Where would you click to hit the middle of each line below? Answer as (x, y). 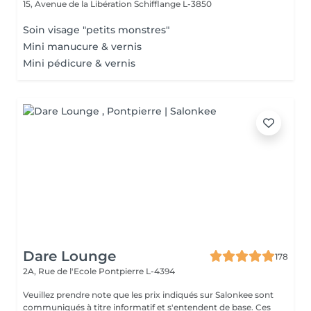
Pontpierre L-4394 (137, 271)
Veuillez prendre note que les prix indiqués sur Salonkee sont (148, 295)
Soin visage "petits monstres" (96, 30)
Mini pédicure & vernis (79, 63)
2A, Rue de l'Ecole (61, 271)
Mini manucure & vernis (82, 47)
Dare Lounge (69, 256)
